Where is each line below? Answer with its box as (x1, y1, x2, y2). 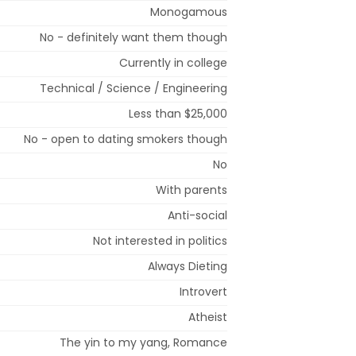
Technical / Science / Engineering (40, 79, 227, 96)
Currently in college (119, 54, 227, 71)
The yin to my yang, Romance (60, 334, 227, 350)
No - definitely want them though (40, 29, 227, 45)
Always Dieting (148, 257, 227, 274)
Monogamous (150, 3, 227, 20)
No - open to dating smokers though (24, 130, 227, 147)
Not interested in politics (93, 232, 227, 249)
